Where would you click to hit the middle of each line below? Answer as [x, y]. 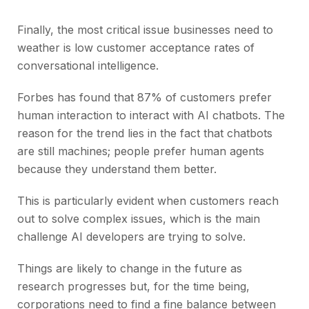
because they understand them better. [117, 169]
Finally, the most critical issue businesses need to [145, 30]
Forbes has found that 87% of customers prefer [144, 98]
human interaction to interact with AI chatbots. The [151, 116]
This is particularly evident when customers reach [148, 201]
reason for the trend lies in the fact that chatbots [145, 133]
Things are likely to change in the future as [130, 269]
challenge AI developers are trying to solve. [131, 237]
